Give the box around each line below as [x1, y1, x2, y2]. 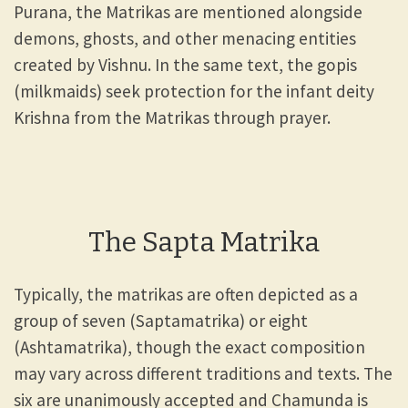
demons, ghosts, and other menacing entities [14, 27, 356, 50]
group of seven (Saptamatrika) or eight [14, 309, 308, 331]
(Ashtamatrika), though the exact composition [14, 335, 365, 358]
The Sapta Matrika [88, 225, 320, 259]
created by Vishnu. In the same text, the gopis [14, 54, 357, 76]
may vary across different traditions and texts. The [14, 362, 393, 384]
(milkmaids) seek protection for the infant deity [14, 80, 374, 103]
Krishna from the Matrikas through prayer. [14, 107, 331, 129]
